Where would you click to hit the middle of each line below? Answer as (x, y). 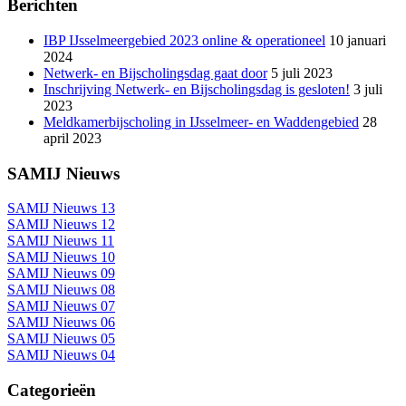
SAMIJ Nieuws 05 (61, 339)
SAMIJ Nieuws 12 (61, 225)
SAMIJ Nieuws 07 (61, 306)
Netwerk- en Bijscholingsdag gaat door (155, 73)
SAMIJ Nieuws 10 (61, 257)
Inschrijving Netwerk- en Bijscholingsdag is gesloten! (197, 89)
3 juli (368, 89)
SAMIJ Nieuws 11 (61, 241)
